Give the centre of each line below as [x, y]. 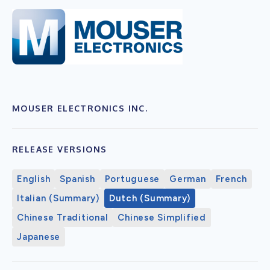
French [231, 179]
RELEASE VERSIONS [60, 149]
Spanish [77, 179]
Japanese [39, 237]
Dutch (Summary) [149, 198]
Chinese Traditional [63, 217]
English [34, 179]
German [188, 179]
